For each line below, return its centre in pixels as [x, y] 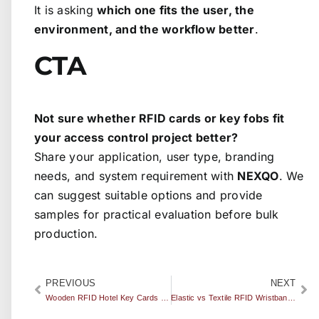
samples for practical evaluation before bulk [157, 215]
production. [66, 234]
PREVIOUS [71, 283]
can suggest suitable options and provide [148, 195]
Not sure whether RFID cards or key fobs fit [159, 119]
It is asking [66, 10]
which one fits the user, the [176, 10]
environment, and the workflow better [145, 29]
